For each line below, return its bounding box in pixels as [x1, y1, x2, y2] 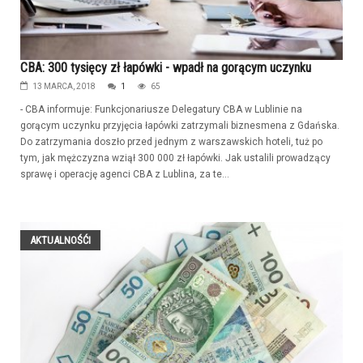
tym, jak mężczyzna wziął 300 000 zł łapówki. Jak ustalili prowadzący [20, 152, 331, 164]
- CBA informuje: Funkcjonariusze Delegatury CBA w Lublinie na [20, 103, 302, 115]
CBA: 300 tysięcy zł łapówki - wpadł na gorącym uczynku [20, 59, 311, 75]
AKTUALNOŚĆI [30, 233, 91, 246]
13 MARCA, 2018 [32, 81, 96, 91]
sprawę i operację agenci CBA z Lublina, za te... [20, 168, 229, 180]
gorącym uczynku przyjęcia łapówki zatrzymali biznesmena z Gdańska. [20, 119, 340, 131]
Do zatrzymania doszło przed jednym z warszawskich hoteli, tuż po [20, 135, 322, 147]
